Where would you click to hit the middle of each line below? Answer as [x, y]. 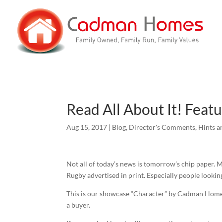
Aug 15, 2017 [87, 127]
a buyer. [79, 205]
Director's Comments [162, 127]
